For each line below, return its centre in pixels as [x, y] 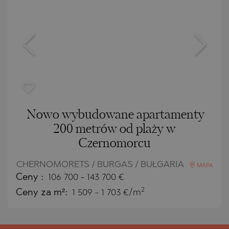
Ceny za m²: [43, 193]
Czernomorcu [114, 143]
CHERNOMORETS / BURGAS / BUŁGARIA [101, 165]
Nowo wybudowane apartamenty [116, 115]
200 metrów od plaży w [114, 129]
